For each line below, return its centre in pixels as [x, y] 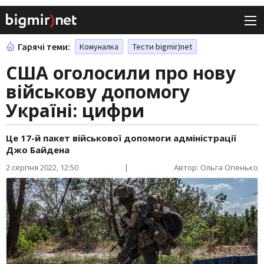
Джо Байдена [38, 150]
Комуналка [99, 47]
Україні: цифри [75, 111]
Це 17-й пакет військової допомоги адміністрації [121, 138]
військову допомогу [98, 92]
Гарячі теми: [44, 47]
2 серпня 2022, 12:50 [42, 168]
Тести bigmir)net [162, 47]
